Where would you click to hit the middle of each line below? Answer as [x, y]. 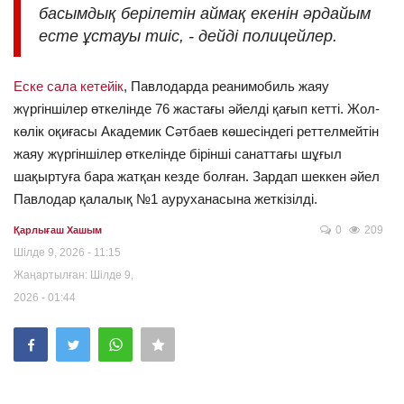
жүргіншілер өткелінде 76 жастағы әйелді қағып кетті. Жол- [197, 109]
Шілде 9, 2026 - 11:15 [67, 253]
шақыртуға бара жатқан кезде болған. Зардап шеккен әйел [197, 177]
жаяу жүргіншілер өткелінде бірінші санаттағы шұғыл [178, 154]
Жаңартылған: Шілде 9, [73, 275]
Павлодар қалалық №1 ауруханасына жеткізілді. [165, 199]
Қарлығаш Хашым [58, 230]
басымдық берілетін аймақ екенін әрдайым [205, 14]
